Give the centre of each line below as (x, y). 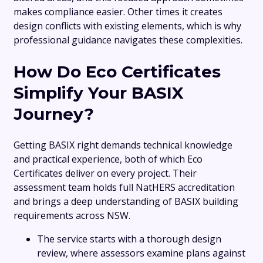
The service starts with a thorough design (129, 239)
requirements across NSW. (72, 215)
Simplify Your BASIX (99, 92)
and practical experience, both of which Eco (108, 159)
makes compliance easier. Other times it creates (118, 12)
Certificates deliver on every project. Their (105, 173)
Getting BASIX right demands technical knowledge (123, 145)
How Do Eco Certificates (117, 71)
